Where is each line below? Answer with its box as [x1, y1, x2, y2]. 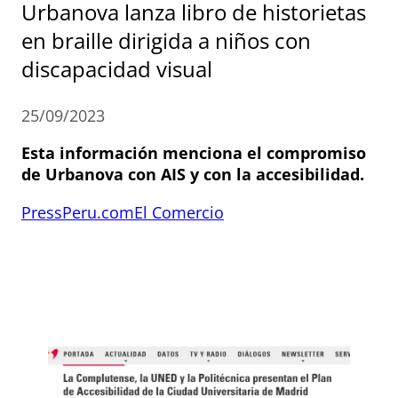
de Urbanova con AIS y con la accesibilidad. [21, 163, 364, 186]
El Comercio [134, 202, 224, 224]
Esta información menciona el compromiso [21, 142, 366, 164]
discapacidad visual [21, 54, 212, 84]
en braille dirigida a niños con [21, 26, 311, 56]
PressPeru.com [21, 202, 134, 224]
